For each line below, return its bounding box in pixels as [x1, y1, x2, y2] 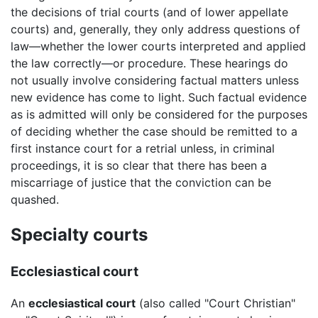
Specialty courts [11, 224, 148, 245]
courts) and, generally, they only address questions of [11, 21, 300, 36]
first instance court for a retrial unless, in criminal [11, 141, 275, 155]
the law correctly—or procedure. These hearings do [11, 55, 288, 70]
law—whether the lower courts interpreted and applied [11, 38, 306, 53]
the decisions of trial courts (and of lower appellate [11, 4, 288, 19]
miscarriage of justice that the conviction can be [11, 175, 271, 190]
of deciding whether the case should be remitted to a [11, 124, 297, 138]
